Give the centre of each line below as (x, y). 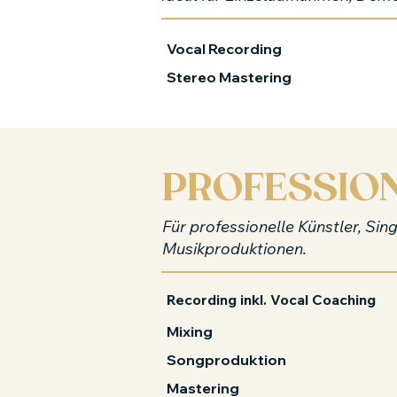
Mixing (190, 331)
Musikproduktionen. (234, 249)
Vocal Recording (224, 49)
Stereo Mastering (229, 77)
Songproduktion (226, 360)
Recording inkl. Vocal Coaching (271, 300)
